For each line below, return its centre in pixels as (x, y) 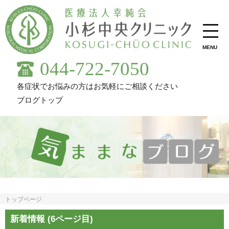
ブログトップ (40, 100)
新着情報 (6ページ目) (52, 219)
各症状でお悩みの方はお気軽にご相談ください (97, 86)
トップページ (24, 200)
